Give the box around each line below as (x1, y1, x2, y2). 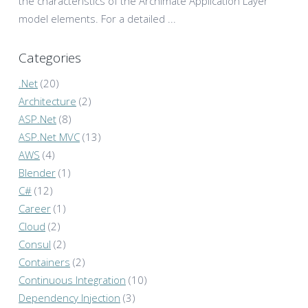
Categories (19, 48, 81, 67)
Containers (19, 255, 70, 269)
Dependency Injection (19, 291, 120, 305)
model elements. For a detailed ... (19, 11, 176, 25)
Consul (19, 237, 51, 252)
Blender (19, 166, 56, 180)
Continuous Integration (19, 273, 126, 287)
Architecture (19, 94, 76, 109)
